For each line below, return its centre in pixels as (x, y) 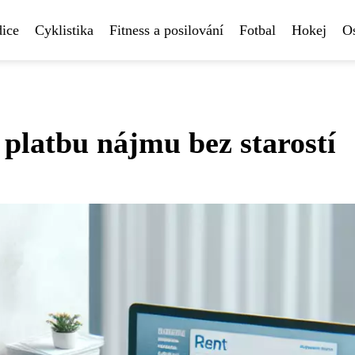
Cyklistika (64, 30)
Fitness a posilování (166, 30)
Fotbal (258, 30)
